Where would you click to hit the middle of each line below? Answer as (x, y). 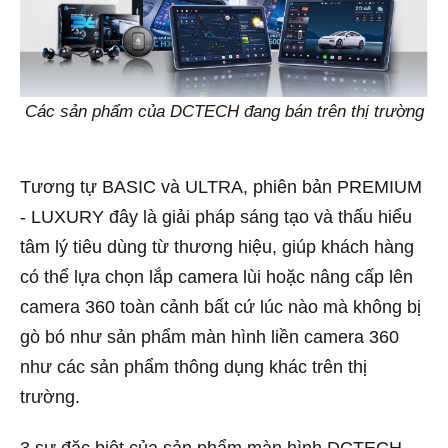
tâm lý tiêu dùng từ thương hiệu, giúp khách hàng (217, 246)
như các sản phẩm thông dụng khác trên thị (193, 366)
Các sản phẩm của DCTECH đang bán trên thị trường (224, 112)
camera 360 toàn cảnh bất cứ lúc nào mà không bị (220, 306)
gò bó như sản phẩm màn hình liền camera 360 (209, 336)
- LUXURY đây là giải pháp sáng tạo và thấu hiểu (216, 216)
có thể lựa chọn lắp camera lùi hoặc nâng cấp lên (216, 276)
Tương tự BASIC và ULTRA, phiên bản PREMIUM (221, 186)
